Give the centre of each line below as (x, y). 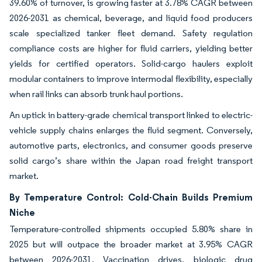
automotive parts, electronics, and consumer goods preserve (131, 146)
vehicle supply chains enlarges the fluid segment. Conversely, (131, 130)
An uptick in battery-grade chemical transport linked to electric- (131, 115)
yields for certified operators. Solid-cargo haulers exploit (131, 64)
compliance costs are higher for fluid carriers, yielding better (131, 49)
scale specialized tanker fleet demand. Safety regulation (131, 33)
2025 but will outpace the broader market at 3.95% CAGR (131, 244)
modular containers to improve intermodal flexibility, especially (131, 79)
